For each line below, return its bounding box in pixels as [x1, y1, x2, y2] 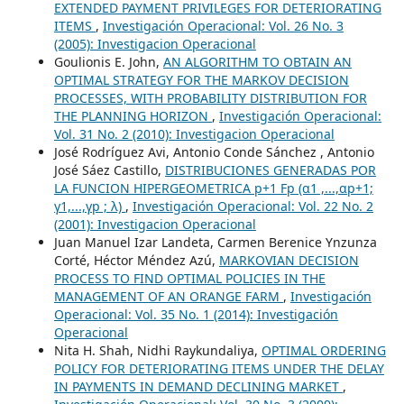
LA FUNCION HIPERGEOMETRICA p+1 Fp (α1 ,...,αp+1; [53, 179, 373, 197]
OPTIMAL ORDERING [261, 341, 386, 359]
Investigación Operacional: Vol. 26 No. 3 [102, 16, 344, 34]
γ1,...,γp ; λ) [53, 197, 125, 215]
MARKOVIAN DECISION [218, 251, 359, 269]
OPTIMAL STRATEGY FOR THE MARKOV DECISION [53, 70, 349, 88]
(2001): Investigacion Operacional [53, 215, 256, 233]
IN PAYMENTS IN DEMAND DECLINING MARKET [53, 377, 343, 395]
